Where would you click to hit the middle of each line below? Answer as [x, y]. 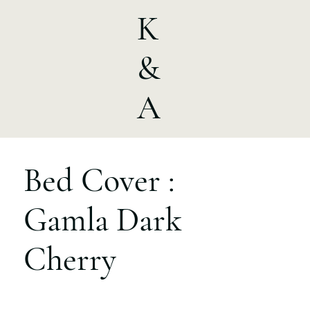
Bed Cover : [100, 181]
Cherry [70, 260]
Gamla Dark [103, 220]
